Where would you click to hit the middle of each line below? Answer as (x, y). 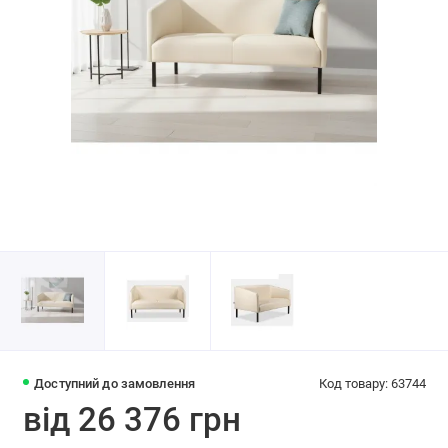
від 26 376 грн (131, 420)
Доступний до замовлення (115, 384)
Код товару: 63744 (372, 384)
